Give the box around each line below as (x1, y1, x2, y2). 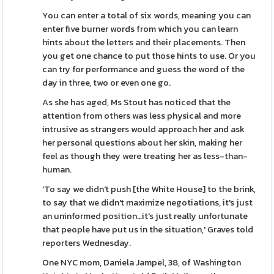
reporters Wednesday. (42, 236, 131, 250)
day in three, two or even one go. (42, 76, 171, 89)
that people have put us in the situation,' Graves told (42, 223, 254, 236)
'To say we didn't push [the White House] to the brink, (42, 182, 256, 196)
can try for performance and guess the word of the (42, 62, 245, 76)
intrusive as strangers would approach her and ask (42, 122, 245, 136)
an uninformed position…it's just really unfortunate (42, 209, 248, 223)
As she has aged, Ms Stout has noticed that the (42, 95, 231, 109)
